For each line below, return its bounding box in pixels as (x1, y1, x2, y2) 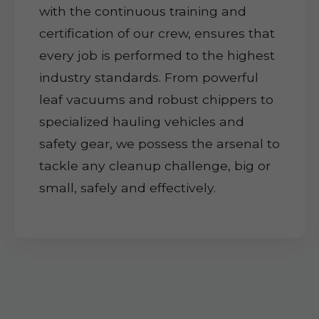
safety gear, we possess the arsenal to (39, 136, 280, 151)
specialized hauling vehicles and (39, 114, 244, 129)
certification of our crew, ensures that (39, 26, 275, 41)
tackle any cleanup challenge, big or (39, 158, 271, 173)
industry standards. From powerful (39, 70, 258, 85)
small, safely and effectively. (39, 180, 216, 195)
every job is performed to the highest (39, 48, 275, 63)
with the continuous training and (39, 4, 246, 19)
